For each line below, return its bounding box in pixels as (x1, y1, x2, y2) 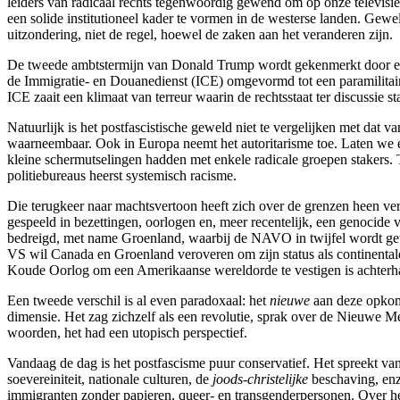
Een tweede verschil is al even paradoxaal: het (7, 292, 270, 308)
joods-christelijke (212, 371, 308, 387)
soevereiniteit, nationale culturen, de (7, 371, 212, 387)
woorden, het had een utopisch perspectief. (7, 324, 247, 340)
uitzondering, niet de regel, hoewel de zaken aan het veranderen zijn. (7, 26, 393, 42)
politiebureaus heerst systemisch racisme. (7, 167, 237, 183)
